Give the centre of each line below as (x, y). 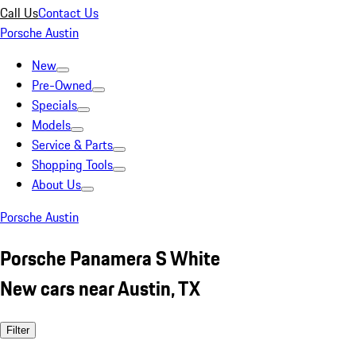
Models (51, 125)
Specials (54, 105)
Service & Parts (72, 145)
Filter (18, 330)
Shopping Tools (72, 164)
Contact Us (68, 13)
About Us (56, 184)
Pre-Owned (62, 85)
